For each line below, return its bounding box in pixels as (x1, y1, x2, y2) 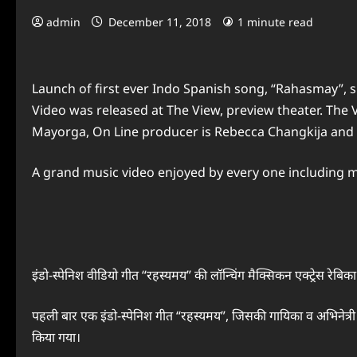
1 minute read (237, 14, 313, 29)
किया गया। (32, 328, 80, 346)
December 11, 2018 (105, 14, 214, 29)
